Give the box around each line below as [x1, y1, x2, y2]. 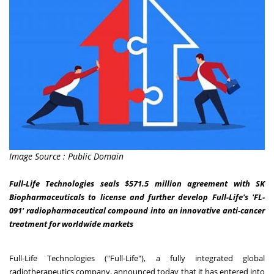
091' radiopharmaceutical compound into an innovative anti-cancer [9, 205, 265, 217]
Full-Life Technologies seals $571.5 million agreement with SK [9, 178, 265, 190]
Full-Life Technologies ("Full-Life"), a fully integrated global [9, 253, 265, 264]
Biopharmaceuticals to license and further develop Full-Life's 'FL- [9, 191, 265, 203]
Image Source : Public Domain [9, 150, 124, 163]
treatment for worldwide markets [9, 218, 133, 230]
